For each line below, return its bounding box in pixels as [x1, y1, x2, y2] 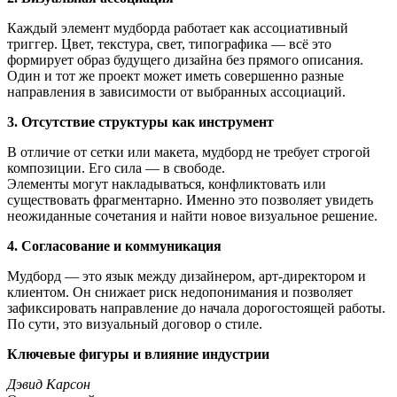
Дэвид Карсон [7, 377, 90, 392]
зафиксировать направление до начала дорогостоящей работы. [7, 300, 385, 315]
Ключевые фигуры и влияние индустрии [7, 346, 269, 362]
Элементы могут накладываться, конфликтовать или [7, 176, 326, 191]
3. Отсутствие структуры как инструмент [7, 114, 274, 129]
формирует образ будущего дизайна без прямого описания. [7, 52, 363, 67]
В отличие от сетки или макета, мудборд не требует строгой [7, 144, 370, 160]
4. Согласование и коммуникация [7, 238, 222, 253]
